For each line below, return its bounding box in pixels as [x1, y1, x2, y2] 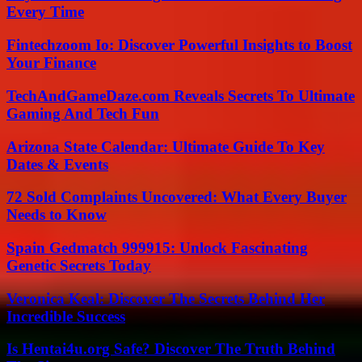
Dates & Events [6, 155, 108, 173]
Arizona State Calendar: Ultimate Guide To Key [6, 137, 325, 155]
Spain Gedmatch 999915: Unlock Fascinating [6, 238, 308, 256]
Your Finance [6, 54, 96, 72]
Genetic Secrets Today [6, 256, 151, 274]
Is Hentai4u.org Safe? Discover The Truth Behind [6, 340, 335, 358]
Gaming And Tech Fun [6, 104, 159, 122]
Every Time [6, 3, 84, 21]
